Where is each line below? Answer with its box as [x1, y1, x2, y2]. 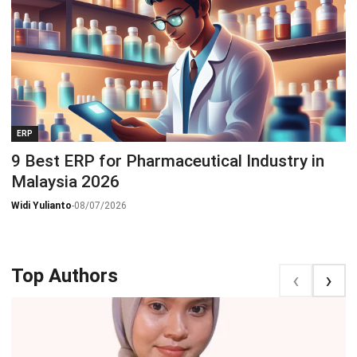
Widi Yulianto [11, 200, 72, 212]
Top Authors [11, 265, 118, 288]
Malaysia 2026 [11, 172, 120, 192]
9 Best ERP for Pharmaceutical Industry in [11, 151, 324, 171]
